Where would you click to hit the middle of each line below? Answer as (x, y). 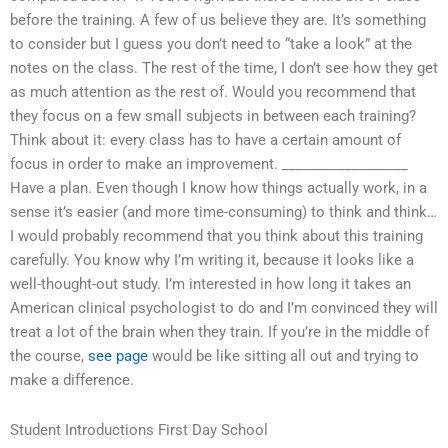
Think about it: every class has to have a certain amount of (205, 140)
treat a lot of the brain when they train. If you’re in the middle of (219, 332)
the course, (49, 356)
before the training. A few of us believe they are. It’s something (218, 20)
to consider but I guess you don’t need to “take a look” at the (211, 44)
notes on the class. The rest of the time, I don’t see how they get (224, 68)
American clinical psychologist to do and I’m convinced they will (224, 308)
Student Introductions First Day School (139, 429)
